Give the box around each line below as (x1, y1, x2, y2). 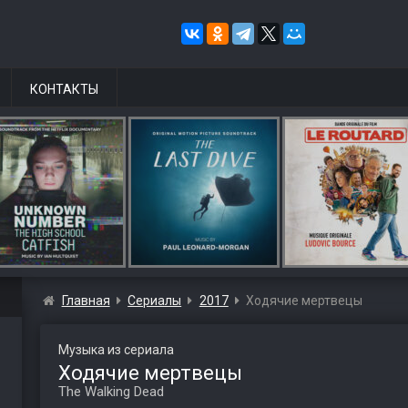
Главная (61, 293, 110, 308)
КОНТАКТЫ (30, 82, 98, 97)
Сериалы (127, 293, 182, 308)
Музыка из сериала (57, 342, 174, 357)
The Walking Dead (57, 383, 164, 400)
